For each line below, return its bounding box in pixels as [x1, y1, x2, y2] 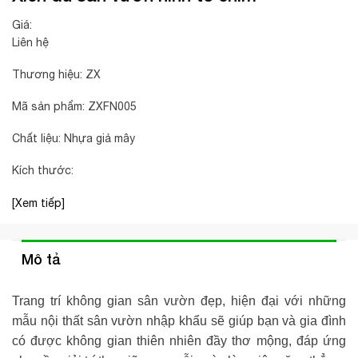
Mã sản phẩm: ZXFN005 [12, 100, 137, 113]
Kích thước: [12, 164, 74, 177]
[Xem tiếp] [12, 196, 65, 209]
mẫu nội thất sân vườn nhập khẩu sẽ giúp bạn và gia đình [12, 313, 346, 328]
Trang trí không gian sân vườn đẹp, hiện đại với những [12, 293, 346, 308]
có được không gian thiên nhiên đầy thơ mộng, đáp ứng [12, 333, 346, 348]
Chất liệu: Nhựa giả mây [12, 132, 135, 145]
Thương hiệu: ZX [12, 67, 101, 81]
